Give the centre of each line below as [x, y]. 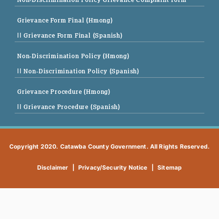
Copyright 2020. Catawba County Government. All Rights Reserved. [109, 147]
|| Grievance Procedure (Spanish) [69, 107]
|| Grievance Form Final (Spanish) [70, 36]
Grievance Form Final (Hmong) [65, 21]
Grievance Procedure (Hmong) [64, 92]
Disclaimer [53, 168]
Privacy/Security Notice [113, 168]
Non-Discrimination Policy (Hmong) [73, 56]
